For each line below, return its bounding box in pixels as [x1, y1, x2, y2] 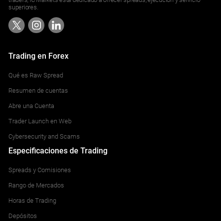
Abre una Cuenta [8, 102, 55, 110]
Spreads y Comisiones [8, 166, 72, 174]
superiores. [8, 3, 38, 11]
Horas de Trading [8, 196, 57, 204]
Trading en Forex [8, 51, 69, 61]
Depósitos [8, 212, 37, 220]
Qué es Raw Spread [8, 72, 64, 79]
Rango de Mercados [8, 181, 65, 189]
